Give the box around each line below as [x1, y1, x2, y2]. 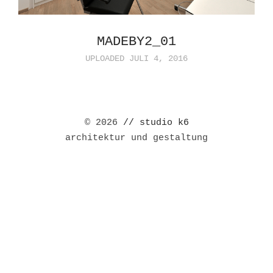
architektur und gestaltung [65, 132, 208, 143]
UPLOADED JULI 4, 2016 [85, 53, 188, 63]
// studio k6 [122, 117, 189, 128]
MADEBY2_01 [97, 34, 176, 49]
